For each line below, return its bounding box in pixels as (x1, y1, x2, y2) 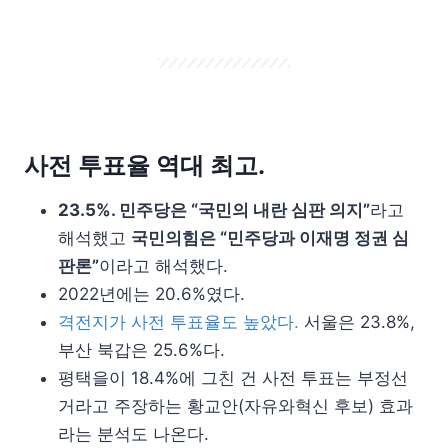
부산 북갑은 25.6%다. (58, 340, 225, 360)
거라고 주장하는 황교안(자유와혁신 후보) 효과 (58, 396, 413, 416)
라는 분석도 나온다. (58, 424, 209, 444)
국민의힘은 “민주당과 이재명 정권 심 (131, 228, 409, 248)
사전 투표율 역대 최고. (24, 151, 265, 180)
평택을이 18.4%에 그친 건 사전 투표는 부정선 (58, 368, 408, 388)
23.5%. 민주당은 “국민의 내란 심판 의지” (58, 200, 370, 220)
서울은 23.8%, (304, 312, 415, 332)
